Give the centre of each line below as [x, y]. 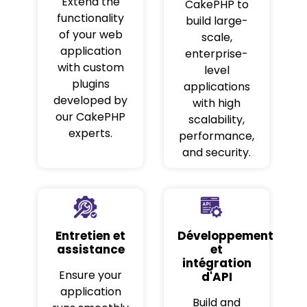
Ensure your [90, 275]
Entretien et [90, 235]
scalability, [217, 119]
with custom [90, 67]
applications [217, 86]
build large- [217, 21]
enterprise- [217, 53]
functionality [90, 18]
